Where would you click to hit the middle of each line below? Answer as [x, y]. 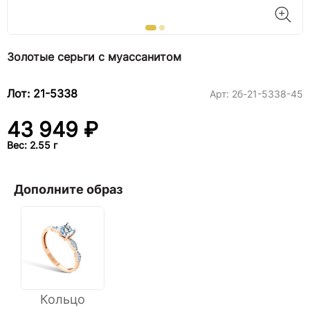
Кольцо [63, 299]
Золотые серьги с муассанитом [94, 57]
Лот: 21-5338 [42, 93]
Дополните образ [68, 189]
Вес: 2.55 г [32, 145]
